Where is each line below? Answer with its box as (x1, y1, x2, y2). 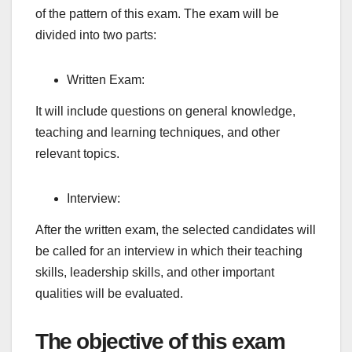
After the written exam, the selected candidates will (35, 222, 316, 236)
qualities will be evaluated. (35, 286, 183, 300)
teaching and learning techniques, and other (35, 125, 280, 139)
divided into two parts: (35, 28, 156, 42)
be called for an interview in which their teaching (35, 244, 302, 258)
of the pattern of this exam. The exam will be (35, 7, 279, 21)
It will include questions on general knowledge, (35, 104, 295, 118)
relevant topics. (35, 146, 119, 160)
